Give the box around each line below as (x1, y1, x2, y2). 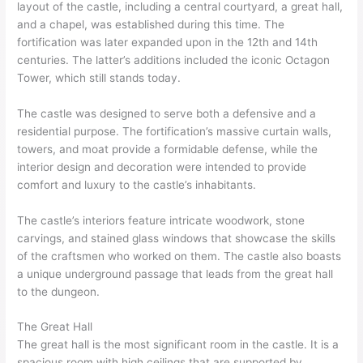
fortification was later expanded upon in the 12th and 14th (17, 35, 318, 49)
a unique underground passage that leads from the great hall (17, 267, 334, 280)
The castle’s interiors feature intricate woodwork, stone (17, 213, 305, 227)
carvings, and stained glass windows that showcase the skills (17, 231, 336, 245)
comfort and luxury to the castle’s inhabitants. (17, 177, 257, 191)
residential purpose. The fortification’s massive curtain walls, (17, 124, 332, 138)
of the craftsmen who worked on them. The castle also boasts (17, 249, 342, 263)
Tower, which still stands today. (17, 70, 181, 84)
